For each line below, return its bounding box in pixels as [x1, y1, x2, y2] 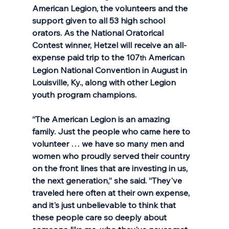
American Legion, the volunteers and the [32, 3, 190, 13]
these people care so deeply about [32, 212, 169, 222]
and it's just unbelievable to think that [32, 199, 178, 210]
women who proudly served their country [32, 150, 192, 161]
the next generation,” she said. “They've [32, 175, 184, 186]
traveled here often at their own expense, [32, 187, 192, 198]
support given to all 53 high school [32, 15, 167, 26]
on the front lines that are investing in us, [32, 163, 190, 173]
